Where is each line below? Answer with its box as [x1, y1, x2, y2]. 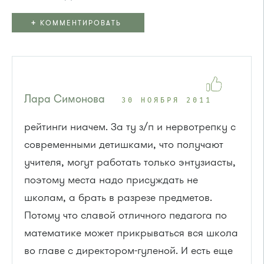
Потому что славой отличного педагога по [24, 207, 227, 222]
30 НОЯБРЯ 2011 [121, 97, 212, 104]
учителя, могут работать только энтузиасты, [24, 154, 236, 169]
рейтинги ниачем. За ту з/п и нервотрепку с [24, 119, 236, 134]
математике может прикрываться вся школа [24, 225, 238, 240]
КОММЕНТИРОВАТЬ [37, 18, 121, 28]
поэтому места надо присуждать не [24, 172, 198, 187]
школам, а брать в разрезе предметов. [24, 190, 212, 204]
